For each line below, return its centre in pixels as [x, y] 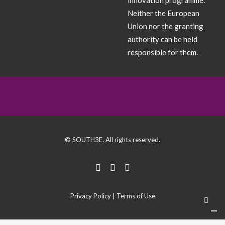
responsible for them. [163, 52]
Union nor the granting [165, 26]
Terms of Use [136, 196]
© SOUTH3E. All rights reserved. [113, 140]
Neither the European [163, 13]
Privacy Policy [90, 196]
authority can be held [162, 39]
